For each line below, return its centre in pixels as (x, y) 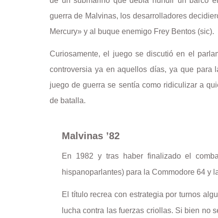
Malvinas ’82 (94, 136)
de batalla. (68, 100)
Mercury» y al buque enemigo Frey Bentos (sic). (132, 32)
